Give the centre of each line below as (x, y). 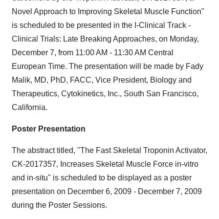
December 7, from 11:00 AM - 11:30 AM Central (93, 53)
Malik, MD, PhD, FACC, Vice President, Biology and (102, 80)
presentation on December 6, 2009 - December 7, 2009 (107, 191)
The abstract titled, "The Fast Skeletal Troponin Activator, (109, 150)
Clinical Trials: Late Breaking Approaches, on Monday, (105, 39)
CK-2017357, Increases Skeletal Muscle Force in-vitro (105, 164)
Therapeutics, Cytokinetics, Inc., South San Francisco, (105, 94)
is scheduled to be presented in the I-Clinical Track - (101, 25)
